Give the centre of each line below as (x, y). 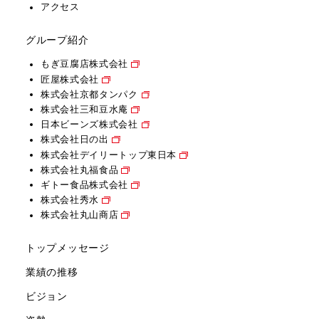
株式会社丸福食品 (80, 169)
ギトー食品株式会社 (84, 185)
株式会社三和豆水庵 (84, 110)
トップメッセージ (68, 248)
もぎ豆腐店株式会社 (84, 64)
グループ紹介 (57, 40)
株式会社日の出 (75, 140)
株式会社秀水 (70, 200)
